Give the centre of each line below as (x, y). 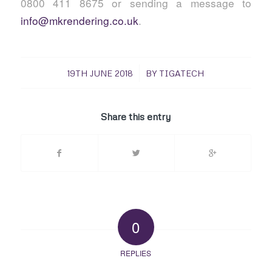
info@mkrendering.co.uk (79, 20)
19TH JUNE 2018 (100, 73)
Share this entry (136, 117)
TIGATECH (182, 73)
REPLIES (136, 253)
